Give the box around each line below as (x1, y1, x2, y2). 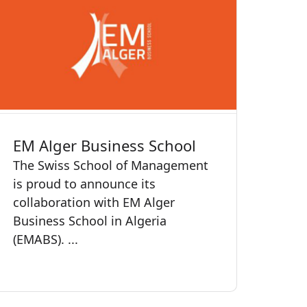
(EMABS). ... (13, 230, 78, 247)
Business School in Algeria (13, 212, 167, 229)
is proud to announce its (13, 175, 156, 192)
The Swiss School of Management (13, 156, 208, 173)
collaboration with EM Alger (13, 193, 175, 210)
